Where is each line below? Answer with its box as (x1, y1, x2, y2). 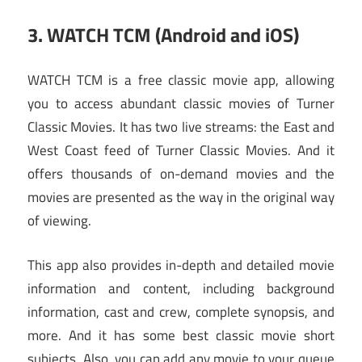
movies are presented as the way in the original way (27, 187, 335, 208)
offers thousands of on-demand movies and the (27, 163, 335, 185)
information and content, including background (27, 277, 335, 299)
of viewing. (27, 210, 91, 232)
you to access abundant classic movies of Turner (27, 93, 335, 115)
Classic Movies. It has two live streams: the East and (27, 116, 335, 138)
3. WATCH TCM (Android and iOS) (27, 19, 299, 49)
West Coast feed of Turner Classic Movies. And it (27, 140, 335, 162)
